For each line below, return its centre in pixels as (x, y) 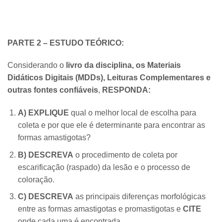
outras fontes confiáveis (53, 90)
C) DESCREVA (45, 197)
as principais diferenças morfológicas (139, 197)
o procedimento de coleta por (125, 155)
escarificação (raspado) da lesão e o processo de (104, 167)
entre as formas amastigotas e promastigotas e (100, 209)
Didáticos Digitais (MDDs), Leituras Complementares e (109, 78)
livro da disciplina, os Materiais (123, 65)
